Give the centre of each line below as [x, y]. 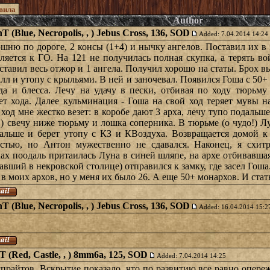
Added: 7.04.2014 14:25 [191, 256]
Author [188, 20]
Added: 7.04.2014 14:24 [234, 34]
